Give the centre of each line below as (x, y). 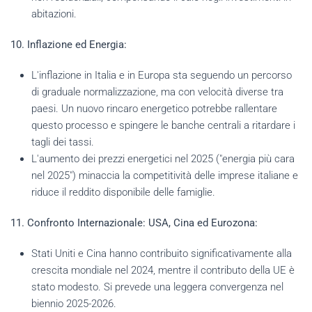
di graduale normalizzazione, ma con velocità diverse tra (157, 92)
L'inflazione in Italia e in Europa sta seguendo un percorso (162, 75)
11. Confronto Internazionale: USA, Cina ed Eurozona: (134, 223)
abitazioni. (54, 14)
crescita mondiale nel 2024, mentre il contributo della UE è (163, 270)
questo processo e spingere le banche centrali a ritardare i (163, 125)
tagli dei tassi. (63, 142)
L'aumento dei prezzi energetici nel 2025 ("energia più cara (163, 158)
